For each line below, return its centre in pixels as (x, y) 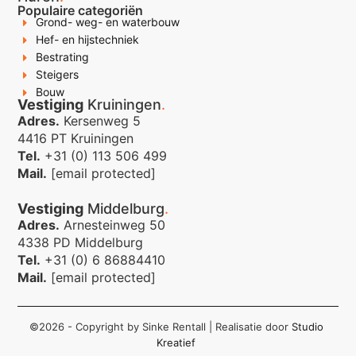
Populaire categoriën (81, 10)
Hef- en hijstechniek (87, 39)
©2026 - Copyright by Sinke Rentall (117, 326)
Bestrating (62, 56)
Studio (307, 326)
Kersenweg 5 (101, 120)
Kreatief (176, 342)
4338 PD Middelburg (81, 242)
